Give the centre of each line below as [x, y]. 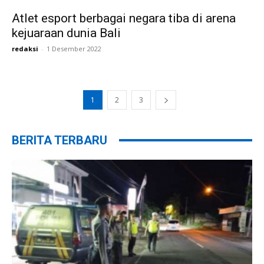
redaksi [25, 48]
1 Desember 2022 [74, 48]
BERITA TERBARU [60, 140]
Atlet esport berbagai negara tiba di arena [124, 18]
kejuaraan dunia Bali [66, 33]
